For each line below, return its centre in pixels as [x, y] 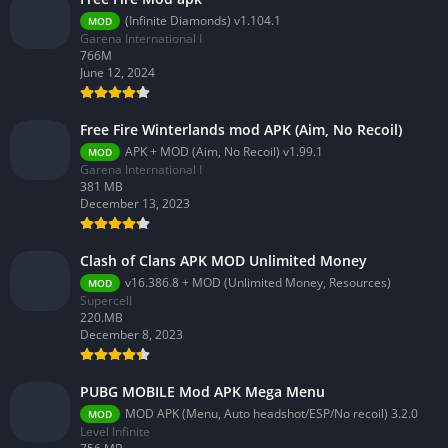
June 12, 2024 [117, 73]
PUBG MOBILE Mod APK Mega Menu [202, 392]
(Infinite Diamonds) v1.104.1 [203, 21]
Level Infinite [115, 432]
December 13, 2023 [135, 204]
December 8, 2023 [131, 335]
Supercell [106, 301]
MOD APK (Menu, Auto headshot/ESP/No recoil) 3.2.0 [271, 414]
